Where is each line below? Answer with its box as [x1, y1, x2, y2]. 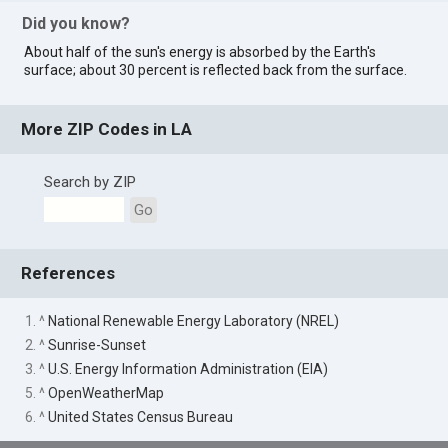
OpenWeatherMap [48, 385, 165, 402]
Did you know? [22, 14, 131, 33]
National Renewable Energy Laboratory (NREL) [48, 312, 340, 329]
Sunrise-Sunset [48, 336, 147, 353]
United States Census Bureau [48, 409, 234, 426]
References [21, 263, 116, 284]
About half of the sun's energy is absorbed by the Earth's [24, 44, 377, 61]
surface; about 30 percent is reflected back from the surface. [24, 62, 408, 79]
